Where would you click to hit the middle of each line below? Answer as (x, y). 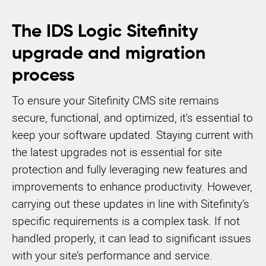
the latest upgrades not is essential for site (117, 152)
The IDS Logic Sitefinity (105, 32)
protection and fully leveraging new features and (130, 169)
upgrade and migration (109, 54)
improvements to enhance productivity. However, (132, 186)
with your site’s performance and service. (112, 255)
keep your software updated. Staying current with (132, 135)
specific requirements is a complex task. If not (126, 221)
